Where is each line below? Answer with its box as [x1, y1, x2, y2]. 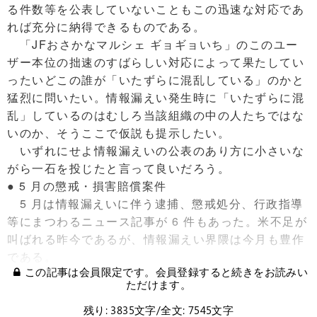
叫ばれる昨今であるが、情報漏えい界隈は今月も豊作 [7, 231, 304, 248]
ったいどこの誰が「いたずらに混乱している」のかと [7, 71, 304, 88]
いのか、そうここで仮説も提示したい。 [7, 125, 230, 142]
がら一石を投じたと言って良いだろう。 [7, 160, 230, 177]
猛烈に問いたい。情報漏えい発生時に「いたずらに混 [7, 89, 304, 106]
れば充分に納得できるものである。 [7, 18, 205, 35]
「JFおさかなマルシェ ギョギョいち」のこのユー [7, 36, 299, 53]
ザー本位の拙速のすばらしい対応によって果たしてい [7, 54, 304, 71]
